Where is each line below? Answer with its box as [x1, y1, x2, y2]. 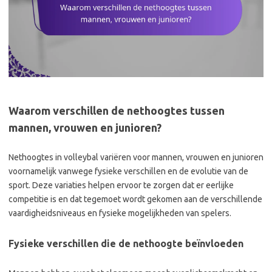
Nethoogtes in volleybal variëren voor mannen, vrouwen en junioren [8, 152, 263, 162]
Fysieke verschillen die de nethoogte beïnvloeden [8, 237, 243, 249]
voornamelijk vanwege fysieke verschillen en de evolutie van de [8, 166, 248, 176]
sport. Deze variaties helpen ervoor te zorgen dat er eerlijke [8, 180, 234, 190]
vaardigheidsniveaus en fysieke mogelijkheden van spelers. [8, 208, 231, 218]
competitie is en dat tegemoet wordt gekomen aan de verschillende [8, 194, 262, 204]
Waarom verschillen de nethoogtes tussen [8, 104, 225, 117]
